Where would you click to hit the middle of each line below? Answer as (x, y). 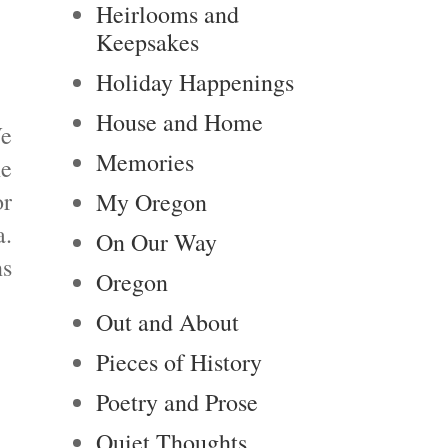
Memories (145, 162)
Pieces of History (179, 362)
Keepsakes (147, 42)
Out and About (167, 322)
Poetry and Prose (177, 402)
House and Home (179, 122)
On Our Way (156, 242)
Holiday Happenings (195, 82)
